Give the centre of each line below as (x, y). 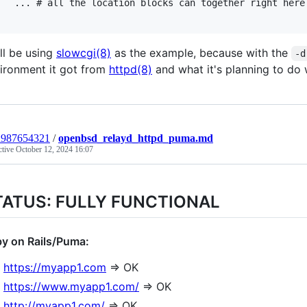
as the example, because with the (201, 53)
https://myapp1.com (55, 268)
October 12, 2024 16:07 (54, 149)
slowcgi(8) (84, 53)
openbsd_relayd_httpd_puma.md (136, 138)
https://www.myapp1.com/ (71, 287)
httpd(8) (131, 69)
